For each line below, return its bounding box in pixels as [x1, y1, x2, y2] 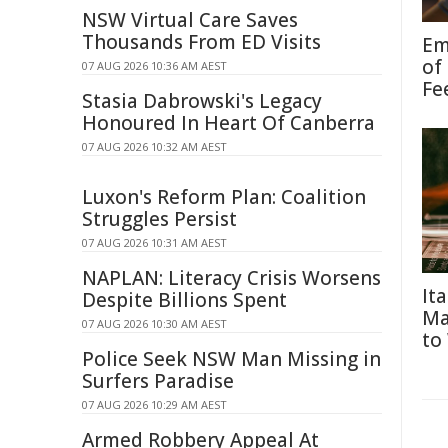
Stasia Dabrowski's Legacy [82, 88, 322, 114]
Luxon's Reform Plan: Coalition [82, 184, 366, 210]
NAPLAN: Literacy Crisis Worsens [82, 265, 381, 291]
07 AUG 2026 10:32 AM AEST [82, 139, 227, 154]
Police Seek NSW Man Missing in [82, 346, 381, 372]
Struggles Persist [82, 206, 237, 232]
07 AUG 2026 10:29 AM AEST [82, 397, 227, 412]
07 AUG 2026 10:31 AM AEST [82, 235, 227, 250]
